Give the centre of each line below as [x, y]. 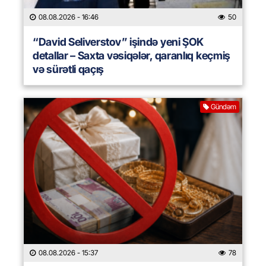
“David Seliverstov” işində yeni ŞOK [118, 42]
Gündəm [224, 107]
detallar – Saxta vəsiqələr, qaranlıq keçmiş [132, 56]
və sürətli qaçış [69, 69]
